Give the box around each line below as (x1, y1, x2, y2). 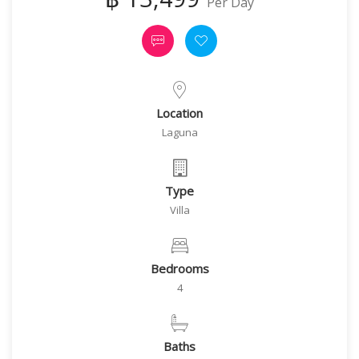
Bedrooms (150, 260, 209, 276)
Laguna (161, 125, 198, 139)
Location (156, 105, 203, 121)
